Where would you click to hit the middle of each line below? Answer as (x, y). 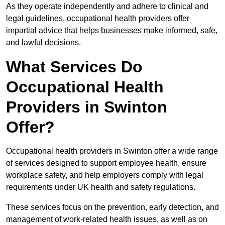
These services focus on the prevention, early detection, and (113, 207)
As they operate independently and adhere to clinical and (107, 7)
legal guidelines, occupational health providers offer (98, 19)
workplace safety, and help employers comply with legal (105, 175)
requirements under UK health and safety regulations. (102, 187)
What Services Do (74, 67)
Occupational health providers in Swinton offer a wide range (112, 151)
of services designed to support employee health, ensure (106, 163)
